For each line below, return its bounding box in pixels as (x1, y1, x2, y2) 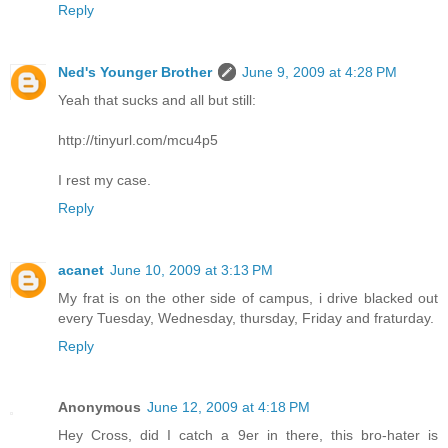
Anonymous (58, 399, 141, 416)
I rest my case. (58, 171, 151, 188)
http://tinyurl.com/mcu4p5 (58, 131, 218, 148)
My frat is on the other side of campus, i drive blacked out (58, 289, 438, 306)
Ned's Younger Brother (58, 63, 212, 80)
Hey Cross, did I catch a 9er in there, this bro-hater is (58, 427, 438, 444)
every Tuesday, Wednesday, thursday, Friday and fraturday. (58, 309, 434, 326)
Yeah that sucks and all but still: (58, 91, 256, 108)
